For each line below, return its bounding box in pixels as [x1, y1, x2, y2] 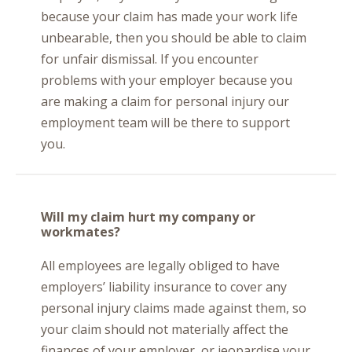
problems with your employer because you [41, 71, 292, 89]
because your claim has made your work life [41, 8, 298, 25]
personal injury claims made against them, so [41, 299, 306, 317]
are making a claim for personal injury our [41, 93, 289, 110]
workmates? [41, 223, 120, 240]
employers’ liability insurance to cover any [41, 278, 287, 295]
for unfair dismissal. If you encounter [41, 50, 258, 68]
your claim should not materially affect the [41, 321, 288, 338]
